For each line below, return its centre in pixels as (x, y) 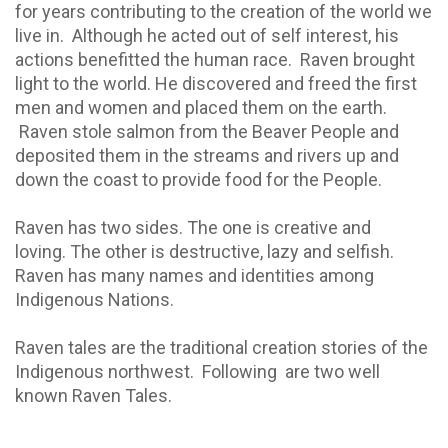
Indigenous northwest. (104, 371)
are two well (332, 371)
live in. (39, 35)
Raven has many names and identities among (194, 275)
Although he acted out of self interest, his (235, 35)
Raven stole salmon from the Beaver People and (207, 131)
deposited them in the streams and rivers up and (207, 155)
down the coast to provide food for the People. (200, 179)
